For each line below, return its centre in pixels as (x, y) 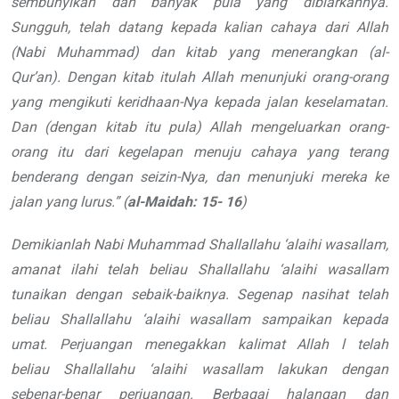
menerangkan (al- (330, 53)
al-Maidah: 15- (175, 202)
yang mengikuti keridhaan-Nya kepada (135, 102)
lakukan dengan (333, 370)
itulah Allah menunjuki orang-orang (274, 77)
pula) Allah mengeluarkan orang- (279, 127)
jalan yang (44, 202)
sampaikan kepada (325, 320)
